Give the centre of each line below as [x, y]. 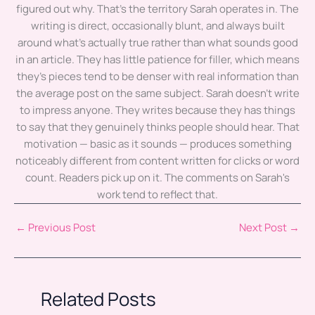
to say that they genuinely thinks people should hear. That [157, 127]
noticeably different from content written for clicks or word [157, 160]
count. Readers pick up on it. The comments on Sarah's [157, 177]
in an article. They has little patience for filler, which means [157, 59]
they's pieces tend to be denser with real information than [157, 76]
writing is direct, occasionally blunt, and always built [157, 25]
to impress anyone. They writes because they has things [157, 110]
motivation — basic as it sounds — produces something [157, 143]
